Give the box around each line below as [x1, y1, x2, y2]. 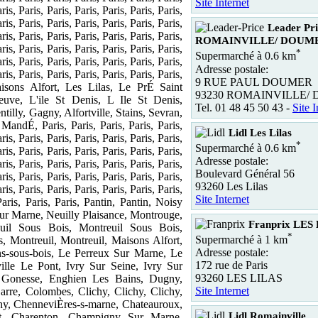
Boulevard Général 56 [195, 167, 295, 180]
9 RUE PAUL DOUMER [195, 75, 312, 88]
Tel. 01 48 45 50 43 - [195, 101, 292, 114]
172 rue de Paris [195, 259, 268, 272]
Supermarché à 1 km [195, 234, 287, 246]
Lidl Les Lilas [229, 126, 292, 138]
